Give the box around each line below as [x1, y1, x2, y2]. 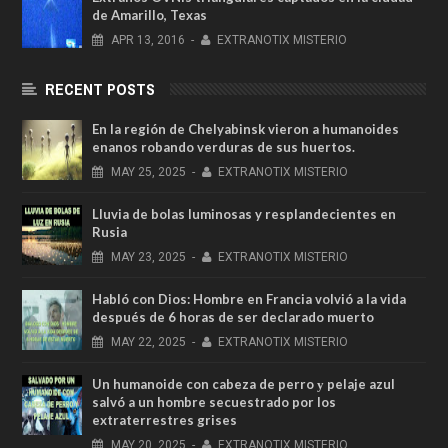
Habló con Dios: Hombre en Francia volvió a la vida [92, 290, 406, 307]
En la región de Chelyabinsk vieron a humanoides [92, 120, 399, 137]
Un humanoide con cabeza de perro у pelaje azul [92, 375, 395, 392]
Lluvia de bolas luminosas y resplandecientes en [92, 205, 396, 222]
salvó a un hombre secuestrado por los [92, 393, 336, 410]
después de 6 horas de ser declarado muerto [92, 308, 374, 325]
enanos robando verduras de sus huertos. [92, 138, 355, 155]
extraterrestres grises [92, 411, 237, 428]
